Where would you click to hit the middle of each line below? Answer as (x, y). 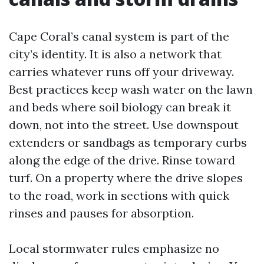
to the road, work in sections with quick (119, 195)
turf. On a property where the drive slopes (126, 178)
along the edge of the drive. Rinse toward (122, 160)
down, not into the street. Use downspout (124, 125)
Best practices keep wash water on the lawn (131, 89)
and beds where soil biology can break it (120, 107)
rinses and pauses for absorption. (101, 213)
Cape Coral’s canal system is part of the (119, 36)
